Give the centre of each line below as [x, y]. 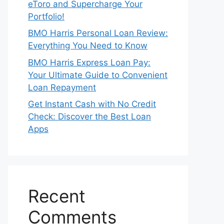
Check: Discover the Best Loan [89, 116]
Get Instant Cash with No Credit [92, 104]
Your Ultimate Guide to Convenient [98, 75]
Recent [57, 196]
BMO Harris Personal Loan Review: [98, 33]
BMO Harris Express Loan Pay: [89, 62]
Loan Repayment [62, 87]
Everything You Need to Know [88, 45]
